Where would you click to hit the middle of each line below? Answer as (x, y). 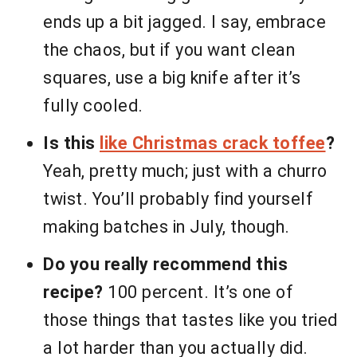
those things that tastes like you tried (190, 320)
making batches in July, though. (167, 227)
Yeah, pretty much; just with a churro (185, 171)
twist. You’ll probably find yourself (178, 199)
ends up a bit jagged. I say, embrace (184, 22)
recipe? (73, 292)
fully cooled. (93, 106)
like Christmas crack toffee (213, 143)
